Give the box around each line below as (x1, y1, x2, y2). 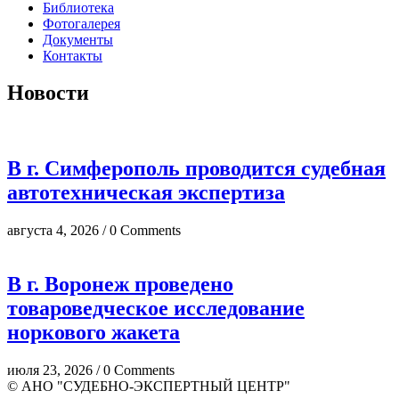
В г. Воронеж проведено (7, 273, 233, 297)
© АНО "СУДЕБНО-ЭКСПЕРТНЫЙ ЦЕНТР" (7, 378, 290, 394)
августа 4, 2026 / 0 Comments (7, 223, 181, 239)
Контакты (43, 47, 102, 63)
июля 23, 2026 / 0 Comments (7, 362, 175, 378)
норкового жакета (7, 321, 180, 345)
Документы (43, 31, 113, 47)
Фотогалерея (43, 15, 120, 31)
